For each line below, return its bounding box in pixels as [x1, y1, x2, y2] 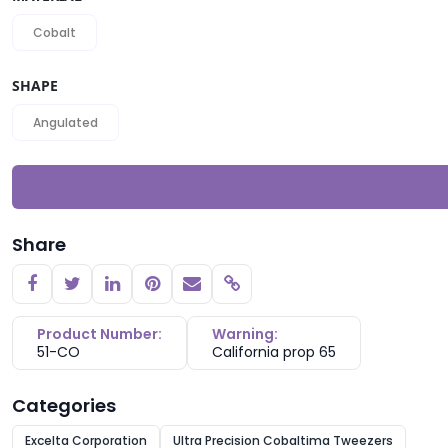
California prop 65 [212, 342, 336, 362]
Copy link [230, 279, 309, 304]
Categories [12, 393, 116, 418]
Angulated [33, 114, 98, 131]
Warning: [212, 324, 278, 344]
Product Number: [37, 324, 162, 344]
